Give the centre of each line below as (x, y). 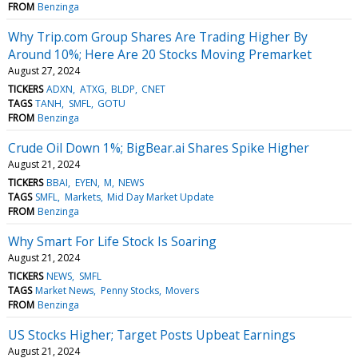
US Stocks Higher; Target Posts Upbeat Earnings (152, 334)
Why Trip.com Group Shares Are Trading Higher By (158, 36)
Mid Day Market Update (160, 197)
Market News (65, 290)
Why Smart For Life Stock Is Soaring (112, 241)
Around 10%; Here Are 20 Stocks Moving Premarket (160, 54)
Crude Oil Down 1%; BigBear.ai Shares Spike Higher (159, 147)
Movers (182, 290)
